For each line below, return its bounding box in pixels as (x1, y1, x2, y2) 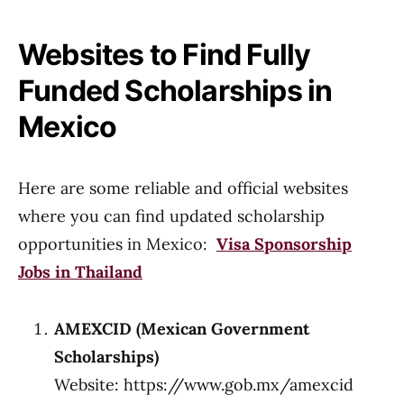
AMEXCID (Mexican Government (54, 318, 309, 339)
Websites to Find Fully (18, 37, 311, 72)
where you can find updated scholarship (18, 206, 325, 226)
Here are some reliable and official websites (18, 178, 348, 198)
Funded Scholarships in (18, 73, 333, 108)
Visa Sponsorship (216, 234, 352, 254)
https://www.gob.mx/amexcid (124, 374, 353, 395)
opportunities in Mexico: (18, 234, 216, 254)
